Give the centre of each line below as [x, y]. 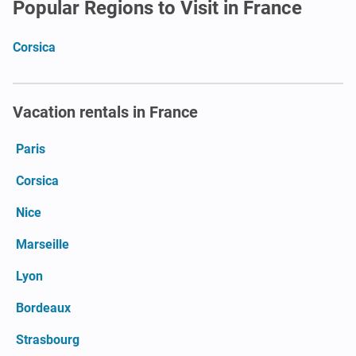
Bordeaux [43, 308]
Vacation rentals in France [105, 112]
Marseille [43, 244]
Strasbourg [48, 339]
